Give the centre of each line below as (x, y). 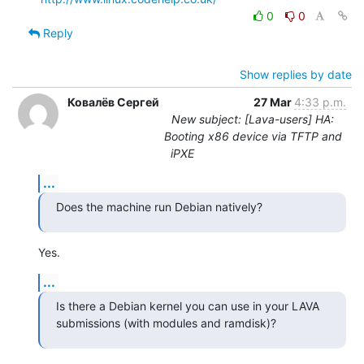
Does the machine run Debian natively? (159, 206)
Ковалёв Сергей (113, 102)
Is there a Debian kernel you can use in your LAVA (188, 305)
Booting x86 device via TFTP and (253, 136)
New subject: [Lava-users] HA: (253, 119)
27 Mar (274, 102)
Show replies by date (296, 74)
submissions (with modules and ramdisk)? (166, 323)
